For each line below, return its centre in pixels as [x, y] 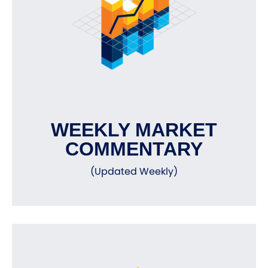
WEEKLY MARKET [134, 130]
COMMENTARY [134, 149]
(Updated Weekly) [134, 172]
